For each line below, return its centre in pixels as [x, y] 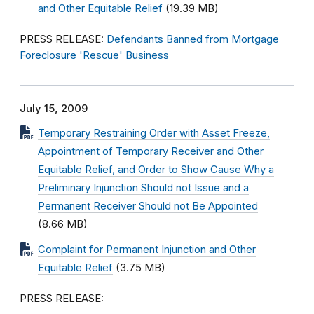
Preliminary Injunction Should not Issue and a [143, 188]
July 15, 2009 [54, 109]
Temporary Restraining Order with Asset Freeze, [154, 133]
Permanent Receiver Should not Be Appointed [148, 206]
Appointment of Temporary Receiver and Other [151, 151]
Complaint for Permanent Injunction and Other [147, 250]
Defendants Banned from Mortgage [193, 39]
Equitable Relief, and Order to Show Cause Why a [156, 170]
